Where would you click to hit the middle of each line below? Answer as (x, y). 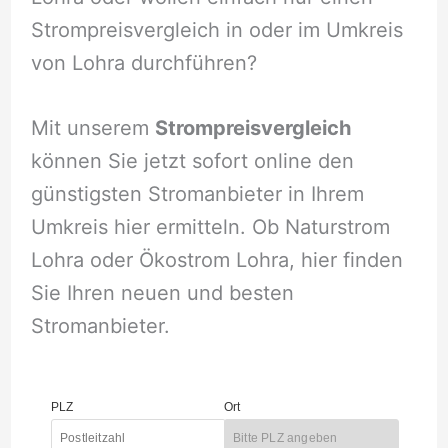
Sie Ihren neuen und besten (162, 292)
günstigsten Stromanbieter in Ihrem (197, 193)
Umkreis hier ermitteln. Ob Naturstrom (210, 226)
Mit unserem (92, 127)
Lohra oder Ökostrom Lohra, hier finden (216, 259)
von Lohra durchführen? (143, 62)
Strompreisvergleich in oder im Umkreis (216, 29)
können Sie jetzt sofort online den (192, 160)
